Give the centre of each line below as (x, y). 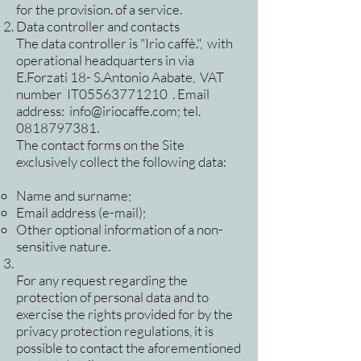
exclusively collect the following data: (121, 162)
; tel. (190, 111)
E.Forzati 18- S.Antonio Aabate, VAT (120, 77)
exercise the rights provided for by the (124, 314)
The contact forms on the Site (100, 145)
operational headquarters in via (105, 60)
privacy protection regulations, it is (115, 331)
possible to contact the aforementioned (129, 348)
